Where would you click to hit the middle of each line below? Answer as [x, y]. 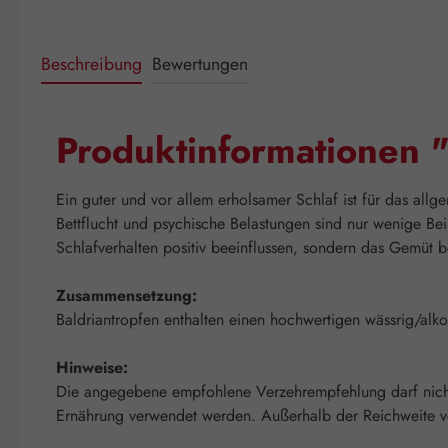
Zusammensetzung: [126, 296]
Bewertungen [200, 64]
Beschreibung [91, 64]
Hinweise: [92, 368]
